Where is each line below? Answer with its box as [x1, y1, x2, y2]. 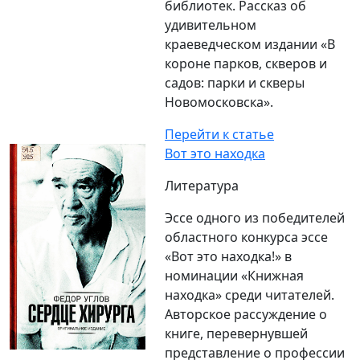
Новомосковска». [165, 93, 273, 112]
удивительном [165, 16, 256, 35]
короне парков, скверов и [165, 55, 327, 73]
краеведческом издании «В [165, 35, 335, 54]
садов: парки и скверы [165, 74, 305, 92]
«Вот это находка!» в [165, 247, 292, 266]
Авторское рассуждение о [165, 305, 327, 324]
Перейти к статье [165, 125, 274, 144]
